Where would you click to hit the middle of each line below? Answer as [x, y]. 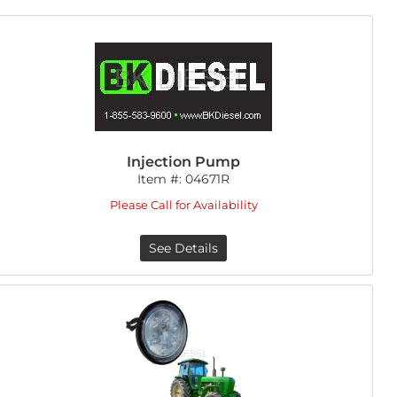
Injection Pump [184, 162]
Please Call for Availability [183, 205]
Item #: [162, 179]
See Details [184, 248]
